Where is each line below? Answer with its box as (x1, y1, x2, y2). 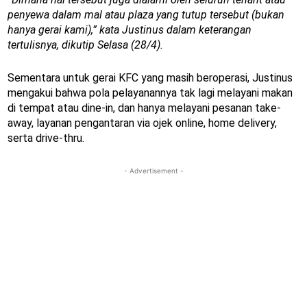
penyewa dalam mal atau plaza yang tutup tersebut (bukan (8, 8, 284, 21)
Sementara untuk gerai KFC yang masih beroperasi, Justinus (8, 71, 293, 84)
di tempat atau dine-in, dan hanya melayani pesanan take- (8, 101, 281, 114)
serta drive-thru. (8, 131, 84, 145)
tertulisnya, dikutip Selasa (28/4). (8, 38, 163, 51)
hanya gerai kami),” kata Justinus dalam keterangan (8, 23, 251, 36)
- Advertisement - (123, 166, 184, 175)
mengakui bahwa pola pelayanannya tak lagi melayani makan (8, 86, 293, 99)
